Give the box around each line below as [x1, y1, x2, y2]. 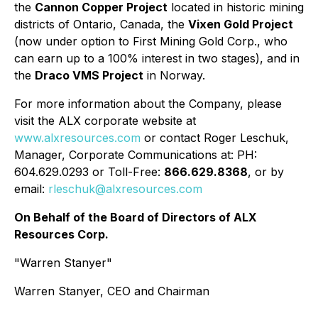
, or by [248, 165, 284, 179]
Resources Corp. [14, 227, 109, 241]
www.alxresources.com [14, 131, 141, 145]
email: [14, 182, 48, 196]
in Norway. [143, 68, 205, 82]
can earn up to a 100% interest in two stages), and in [14, 51, 300, 65]
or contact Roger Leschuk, [141, 131, 289, 145]
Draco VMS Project [35, 68, 143, 82]
